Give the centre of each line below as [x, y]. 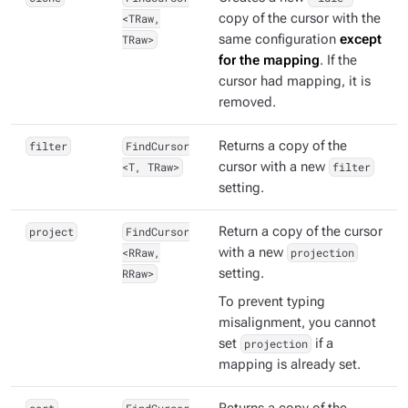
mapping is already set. [290, 365]
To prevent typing [272, 302]
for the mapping [269, 61]
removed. [247, 103]
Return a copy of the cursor [301, 232]
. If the [338, 61]
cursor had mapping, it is [295, 82]
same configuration [279, 40]
